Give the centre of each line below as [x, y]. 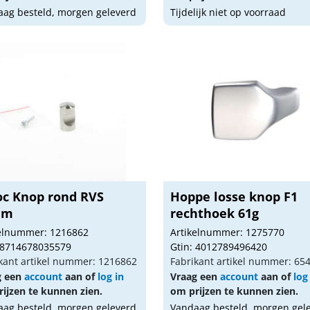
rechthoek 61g [215, 213]
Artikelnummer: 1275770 [228, 232]
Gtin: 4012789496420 [219, 247]
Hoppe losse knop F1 [234, 197]
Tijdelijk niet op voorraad [228, 12]
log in [110, 276]
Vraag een [195, 276]
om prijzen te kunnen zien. [235, 291]
